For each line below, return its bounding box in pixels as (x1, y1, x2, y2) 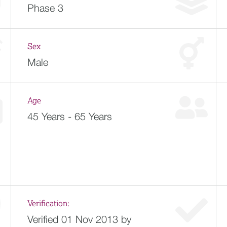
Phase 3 (27, 2, 63, 14)
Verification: (27, 200, 69, 208)
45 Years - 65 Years (27, 110, 112, 122)
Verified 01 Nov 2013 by (27, 213, 131, 225)
